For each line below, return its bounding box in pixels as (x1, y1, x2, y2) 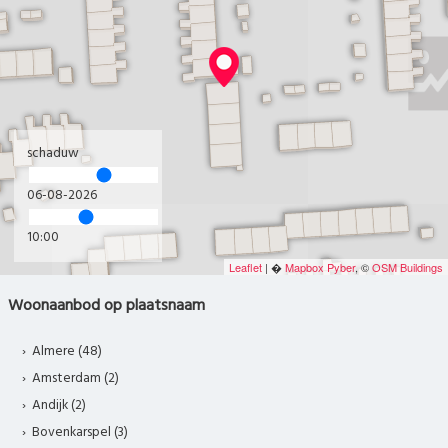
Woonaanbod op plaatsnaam (8, 292, 205, 319)
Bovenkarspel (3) (32, 421, 129, 443)
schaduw (27, 143, 79, 165)
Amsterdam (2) (32, 367, 120, 389)
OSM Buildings (372, 259, 443, 276)
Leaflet (229, 259, 262, 276)
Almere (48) (32, 340, 103, 362)
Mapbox (285, 259, 324, 276)
